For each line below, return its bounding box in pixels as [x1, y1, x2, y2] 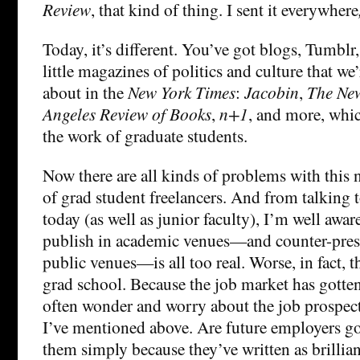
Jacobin [244, 80, 299, 104]
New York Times [128, 80, 235, 104]
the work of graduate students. [43, 123, 247, 147]
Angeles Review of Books [43, 101, 211, 125]
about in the [43, 80, 128, 104]
